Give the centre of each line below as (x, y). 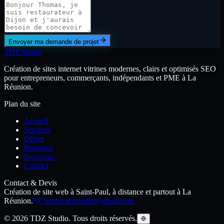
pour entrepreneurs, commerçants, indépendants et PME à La (100, 77)
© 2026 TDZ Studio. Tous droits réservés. (70, 218)
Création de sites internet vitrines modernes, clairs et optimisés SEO (110, 68)
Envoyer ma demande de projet (54, 41)
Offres (34, 138)
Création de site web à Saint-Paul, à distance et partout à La (97, 191)
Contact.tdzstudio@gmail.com (87, 200)
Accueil (36, 120)
